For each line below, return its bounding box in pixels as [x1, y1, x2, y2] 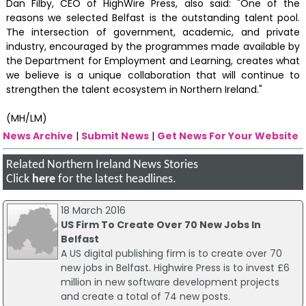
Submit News [81, 128, 150, 143]
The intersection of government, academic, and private [5, 25, 301, 40]
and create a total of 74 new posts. [60, 290, 230, 304]
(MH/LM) [5, 111, 47, 126]
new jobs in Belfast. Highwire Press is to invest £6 [60, 261, 290, 275]
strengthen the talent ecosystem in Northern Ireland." [5, 83, 262, 97]
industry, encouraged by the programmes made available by [5, 40, 301, 54]
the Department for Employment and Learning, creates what [5, 54, 301, 68]
